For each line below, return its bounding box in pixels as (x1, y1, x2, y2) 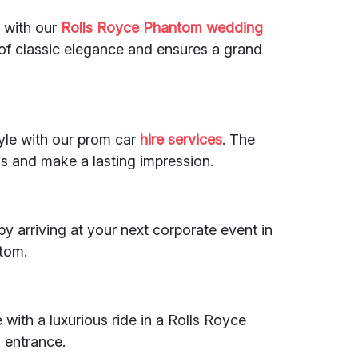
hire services (140, 131, 223, 148)
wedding (206, 19, 264, 36)
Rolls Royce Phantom (61, 19, 203, 36)
